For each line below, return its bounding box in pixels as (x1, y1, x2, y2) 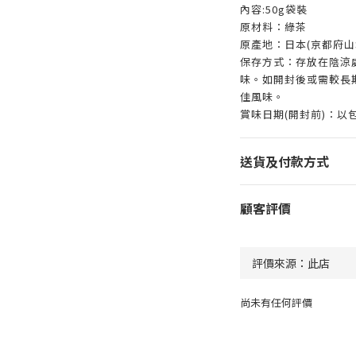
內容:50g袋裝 (239, 2, 308, 17)
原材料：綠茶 (239, 19, 307, 34)
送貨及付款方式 (239, 152, 329, 171)
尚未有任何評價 (239, 295, 312, 310)
